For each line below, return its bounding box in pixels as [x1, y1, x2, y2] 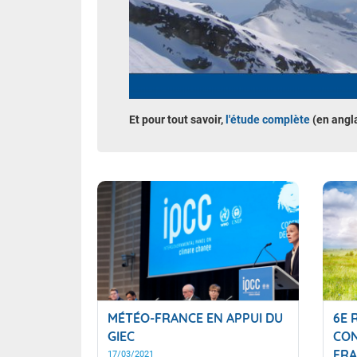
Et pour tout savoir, [129, 113, 226, 127]
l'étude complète [226, 113, 310, 127]
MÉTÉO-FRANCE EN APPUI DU [108, 310, 283, 327]
